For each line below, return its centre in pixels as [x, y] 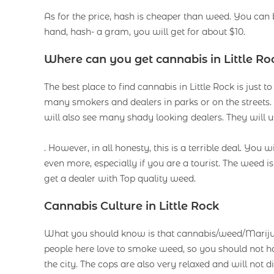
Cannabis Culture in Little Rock [131, 206]
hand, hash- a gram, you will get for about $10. [145, 32]
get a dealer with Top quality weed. [120, 179]
